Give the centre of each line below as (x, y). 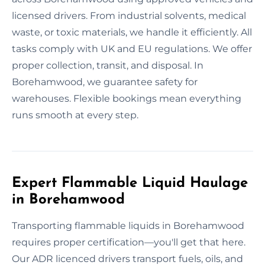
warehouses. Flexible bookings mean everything (127, 98)
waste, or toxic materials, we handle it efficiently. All (132, 32)
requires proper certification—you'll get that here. (129, 242)
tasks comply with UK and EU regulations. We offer (132, 49)
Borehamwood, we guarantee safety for (105, 82)
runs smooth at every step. (75, 115)
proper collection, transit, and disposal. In (108, 65)
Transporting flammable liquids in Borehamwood (128, 225)
